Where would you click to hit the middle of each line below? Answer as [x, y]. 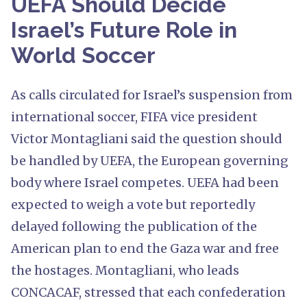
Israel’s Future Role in [124, 29]
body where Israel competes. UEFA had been [145, 182]
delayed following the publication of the [134, 226]
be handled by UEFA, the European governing [150, 160]
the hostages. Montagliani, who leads [125, 270]
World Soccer [83, 55]
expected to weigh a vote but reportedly [133, 204]
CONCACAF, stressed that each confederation [148, 292]
